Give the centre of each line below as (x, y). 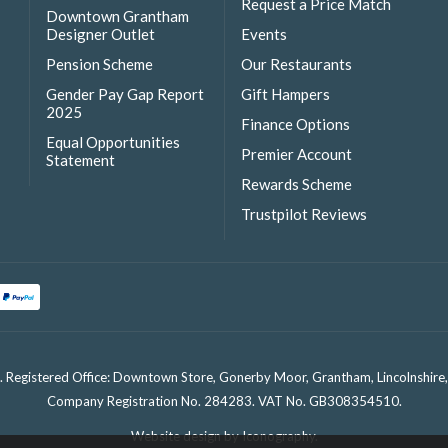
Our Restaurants (296, 63)
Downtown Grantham (117, 15)
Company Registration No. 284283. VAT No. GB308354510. (224, 401)
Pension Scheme (99, 63)
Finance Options (295, 124)
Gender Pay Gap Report (125, 93)
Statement (80, 160)
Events (264, 33)
